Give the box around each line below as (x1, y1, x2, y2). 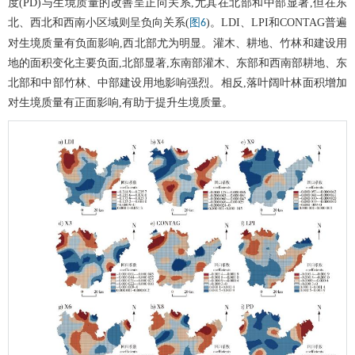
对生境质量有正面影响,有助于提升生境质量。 (8, 97, 233, 109)
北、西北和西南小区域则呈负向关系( (8, 17, 189, 29)
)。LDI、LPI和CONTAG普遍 (206, 17, 347, 29)
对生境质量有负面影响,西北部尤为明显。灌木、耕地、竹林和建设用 (8, 37, 347, 50)
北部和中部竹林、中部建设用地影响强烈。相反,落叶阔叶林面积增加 (8, 77, 347, 90)
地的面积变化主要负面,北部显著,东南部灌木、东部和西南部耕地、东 (8, 57, 347, 70)
